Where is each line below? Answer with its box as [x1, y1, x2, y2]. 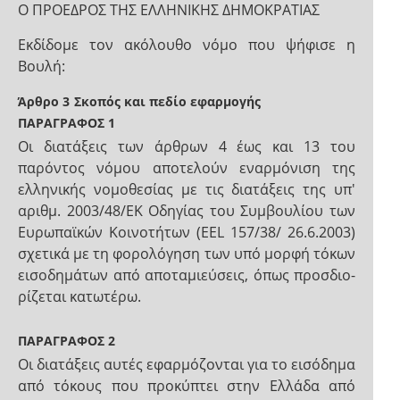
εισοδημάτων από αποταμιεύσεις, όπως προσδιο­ [18, 265, 355, 285]
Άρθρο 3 [18, 93, 70, 110]
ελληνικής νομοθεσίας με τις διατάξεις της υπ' [18, 179, 355, 199]
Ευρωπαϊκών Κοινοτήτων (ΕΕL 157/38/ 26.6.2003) [18, 222, 355, 242]
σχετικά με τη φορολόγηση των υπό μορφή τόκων [18, 244, 355, 263]
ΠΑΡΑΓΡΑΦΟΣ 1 [18, 114, 115, 131]
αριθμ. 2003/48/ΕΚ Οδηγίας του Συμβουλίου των [18, 201, 355, 221]
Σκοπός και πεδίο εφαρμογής [74, 93, 261, 110]
